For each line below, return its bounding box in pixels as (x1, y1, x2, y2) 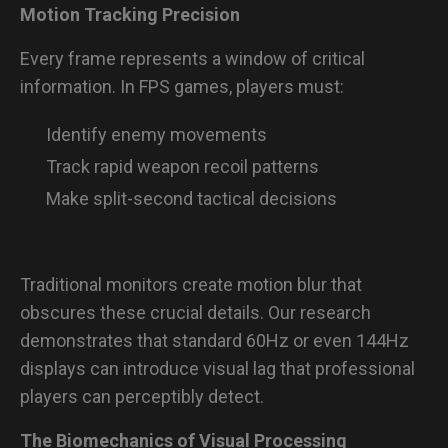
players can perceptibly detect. (20, 386, 264, 407)
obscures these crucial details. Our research (20, 302, 371, 323)
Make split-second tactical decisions (46, 188, 337, 209)
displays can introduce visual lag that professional (20, 358, 415, 379)
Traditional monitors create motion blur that (20, 274, 362, 295)
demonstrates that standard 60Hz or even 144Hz (20, 330, 409, 351)
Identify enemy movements (46, 124, 267, 145)
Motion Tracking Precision (20, 4, 244, 25)
